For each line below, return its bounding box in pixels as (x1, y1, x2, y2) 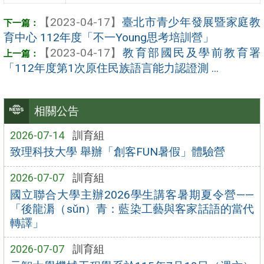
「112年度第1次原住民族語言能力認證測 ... (4, 61, 219, 75)
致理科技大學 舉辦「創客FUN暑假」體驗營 (9, 145, 225, 159)
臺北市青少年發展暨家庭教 (121, 15, 260, 29)
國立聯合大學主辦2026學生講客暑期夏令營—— (9, 187, 255, 202)
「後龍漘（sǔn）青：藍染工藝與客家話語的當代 (9, 202, 255, 216)
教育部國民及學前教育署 (121, 45, 260, 60)
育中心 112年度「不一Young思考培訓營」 (4, 30, 214, 44)
